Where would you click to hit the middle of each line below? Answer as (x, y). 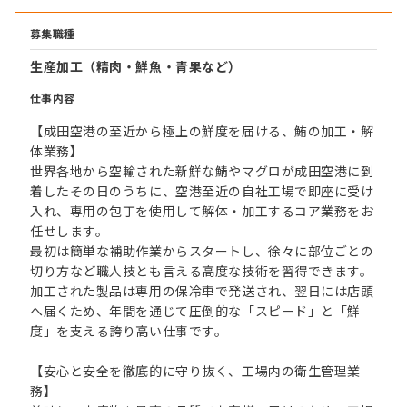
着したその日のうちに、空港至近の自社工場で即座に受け (202, 191)
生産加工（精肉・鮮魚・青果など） (136, 67)
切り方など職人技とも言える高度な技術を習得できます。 (202, 271)
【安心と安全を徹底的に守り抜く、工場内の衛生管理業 (195, 371)
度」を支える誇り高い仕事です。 (129, 331)
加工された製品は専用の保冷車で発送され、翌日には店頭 (202, 291)
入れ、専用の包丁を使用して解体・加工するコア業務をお (202, 211)
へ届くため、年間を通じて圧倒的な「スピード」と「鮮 (195, 311)
